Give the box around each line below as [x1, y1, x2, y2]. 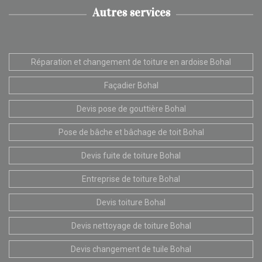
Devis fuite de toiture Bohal [81, 150, 181, 160]
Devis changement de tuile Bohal [71, 244, 191, 254]
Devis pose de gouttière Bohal [76, 104, 186, 113]
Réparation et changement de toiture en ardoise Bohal [31, 57, 231, 67]
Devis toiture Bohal [96, 197, 166, 207]
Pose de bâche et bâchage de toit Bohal [58, 127, 204, 137]
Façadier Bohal [104, 80, 158, 90]
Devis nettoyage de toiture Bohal [71, 220, 191, 230]
